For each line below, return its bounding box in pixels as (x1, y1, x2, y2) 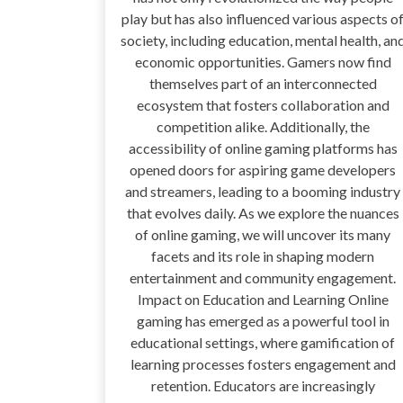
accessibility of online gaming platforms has (128, 139, 398, 157)
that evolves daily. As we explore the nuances (126, 204, 399, 222)
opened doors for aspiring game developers (130, 161, 396, 179)
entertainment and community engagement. (130, 269, 396, 287)
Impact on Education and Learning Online (137, 291, 389, 309)
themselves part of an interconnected (148, 75, 377, 93)
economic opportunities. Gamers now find (134, 53, 391, 71)
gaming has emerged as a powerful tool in (136, 312, 390, 330)
